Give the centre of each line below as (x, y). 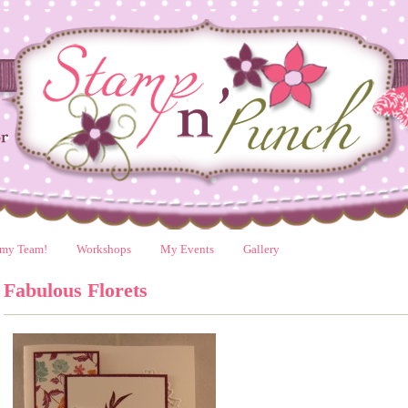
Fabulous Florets (76, 290)
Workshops (104, 249)
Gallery (261, 249)
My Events (187, 249)
